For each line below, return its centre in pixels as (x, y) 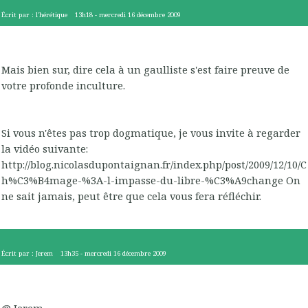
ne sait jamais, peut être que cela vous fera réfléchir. (131, 196)
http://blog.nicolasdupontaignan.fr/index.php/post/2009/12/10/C (154, 165)
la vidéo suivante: (45, 149)
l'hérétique (52, 14)
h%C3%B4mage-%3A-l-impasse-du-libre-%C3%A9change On (151, 180)
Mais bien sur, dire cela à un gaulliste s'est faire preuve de (145, 70)
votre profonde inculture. (63, 86)
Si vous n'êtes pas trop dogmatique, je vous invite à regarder (151, 133)
